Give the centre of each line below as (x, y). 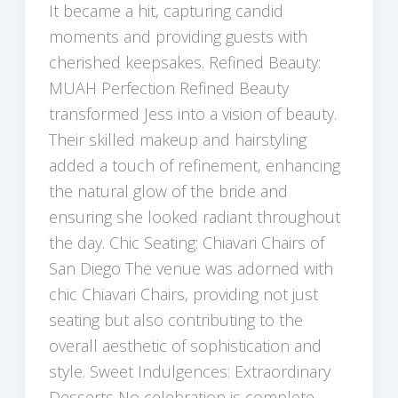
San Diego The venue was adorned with (191, 268)
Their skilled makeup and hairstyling (177, 139)
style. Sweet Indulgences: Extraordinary (189, 371)
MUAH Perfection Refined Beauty (168, 88)
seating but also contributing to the (175, 319)
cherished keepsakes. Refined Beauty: (184, 62)
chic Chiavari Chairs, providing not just (183, 294)
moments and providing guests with (178, 36)
